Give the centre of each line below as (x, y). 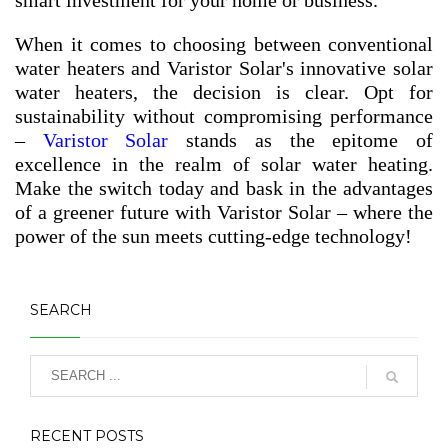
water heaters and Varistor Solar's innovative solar (224, 67)
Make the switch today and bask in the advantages (224, 187)
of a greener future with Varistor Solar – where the (224, 211)
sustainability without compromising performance (224, 115)
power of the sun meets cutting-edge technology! (213, 235)
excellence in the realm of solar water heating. (224, 163)
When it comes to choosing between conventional (224, 43)
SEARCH (61, 309)
